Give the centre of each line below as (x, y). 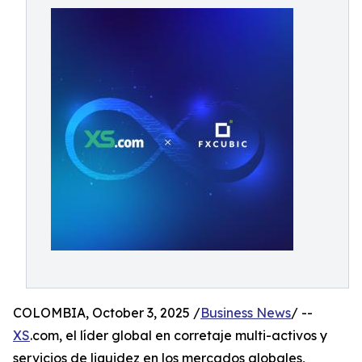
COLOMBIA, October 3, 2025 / (107, 313)
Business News (246, 313)
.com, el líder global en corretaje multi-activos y (179, 335)
